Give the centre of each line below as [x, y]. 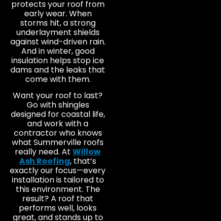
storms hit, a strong [58, 23]
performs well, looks [58, 208]
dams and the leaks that [58, 70]
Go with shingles [58, 105]
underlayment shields [58, 32]
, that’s [83, 161]
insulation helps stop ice [58, 60]
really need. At [44, 152]
